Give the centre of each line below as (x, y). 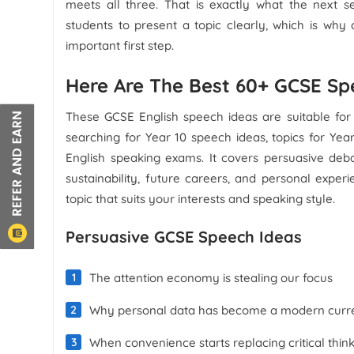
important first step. (120, 45)
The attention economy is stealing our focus (211, 277)
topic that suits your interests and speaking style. (201, 198)
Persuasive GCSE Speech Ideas (184, 236)
